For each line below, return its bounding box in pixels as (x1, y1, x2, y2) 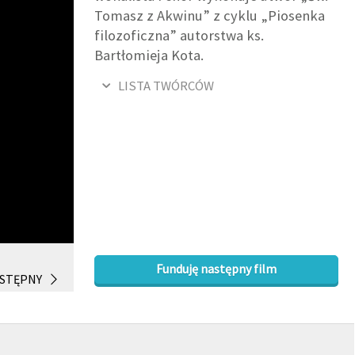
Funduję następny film (156, 261, 277, 277)
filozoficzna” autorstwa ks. (94, 26, 265, 45)
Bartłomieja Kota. (94, 46, 204, 65)
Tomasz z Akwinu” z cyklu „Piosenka (94, 6, 326, 25)
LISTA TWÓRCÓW (118, 78, 215, 95)
